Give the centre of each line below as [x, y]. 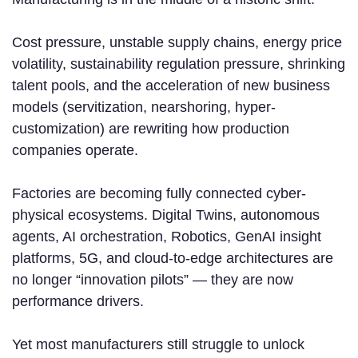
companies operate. [75, 151]
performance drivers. [78, 302]
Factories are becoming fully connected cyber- [159, 194]
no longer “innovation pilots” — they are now [153, 280]
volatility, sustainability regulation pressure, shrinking [179, 64]
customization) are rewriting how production [151, 129]
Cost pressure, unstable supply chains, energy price [177, 43]
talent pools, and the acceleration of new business [171, 86]
